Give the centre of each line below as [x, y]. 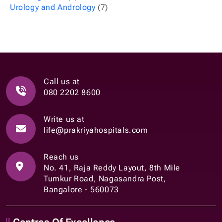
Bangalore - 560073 [81, 189]
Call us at [62, 81]
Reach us [61, 157]
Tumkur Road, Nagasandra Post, [105, 178]
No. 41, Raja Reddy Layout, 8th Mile [112, 167]
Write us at [64, 119]
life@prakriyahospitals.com [96, 130]
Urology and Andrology [53, 7]
